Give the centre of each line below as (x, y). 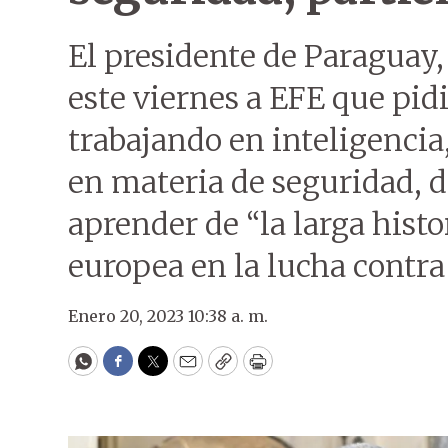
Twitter (185, 370)
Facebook (158, 370)
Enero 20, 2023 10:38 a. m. (168, 316)
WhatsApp (128, 370)
